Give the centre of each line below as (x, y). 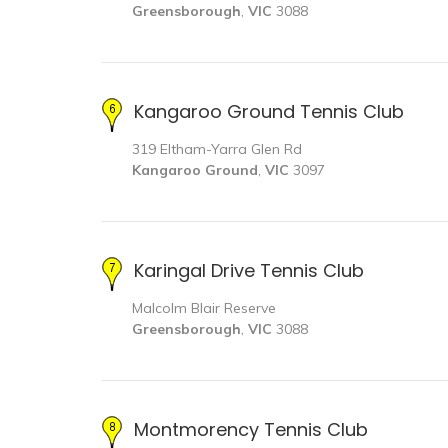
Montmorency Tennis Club (251, 429)
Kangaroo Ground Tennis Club (269, 111)
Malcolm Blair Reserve (204, 307)
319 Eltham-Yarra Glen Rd (217, 148)
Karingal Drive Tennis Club (249, 270)
